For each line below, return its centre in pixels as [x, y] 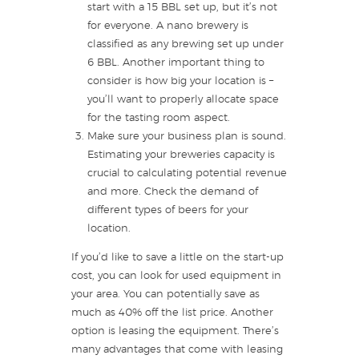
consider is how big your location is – [180, 81]
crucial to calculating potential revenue [187, 173]
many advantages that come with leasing [177, 349]
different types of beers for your [167, 210]
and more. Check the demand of [172, 192]
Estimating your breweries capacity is [181, 155]
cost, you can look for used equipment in [176, 276]
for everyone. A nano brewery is [167, 26]
